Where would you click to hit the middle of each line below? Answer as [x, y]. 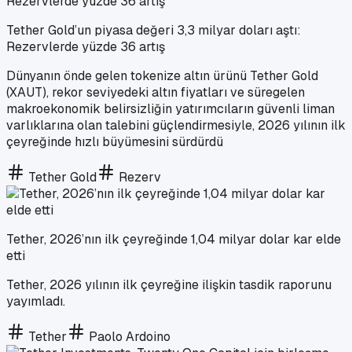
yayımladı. [36, 301]
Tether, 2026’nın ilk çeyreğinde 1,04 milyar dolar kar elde [174, 239]
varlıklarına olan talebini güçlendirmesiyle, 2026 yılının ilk [176, 125]
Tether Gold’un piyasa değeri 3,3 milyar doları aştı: [154, 30]
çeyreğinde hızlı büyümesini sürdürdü [115, 141]
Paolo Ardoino [130, 336]
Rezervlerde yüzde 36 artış [86, 46]
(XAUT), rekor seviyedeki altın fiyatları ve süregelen [156, 92]
